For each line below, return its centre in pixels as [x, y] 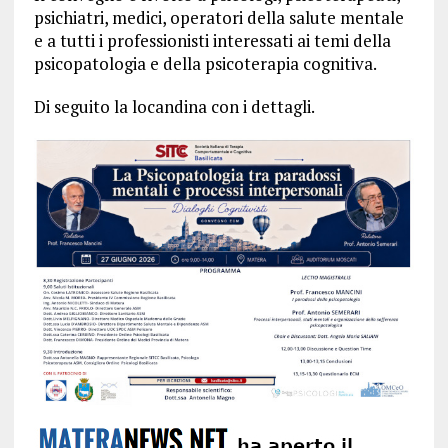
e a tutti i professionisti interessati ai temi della [212, 40]
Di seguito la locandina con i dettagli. [174, 106]
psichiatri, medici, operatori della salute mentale [218, 17]
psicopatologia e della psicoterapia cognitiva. [205, 63]
